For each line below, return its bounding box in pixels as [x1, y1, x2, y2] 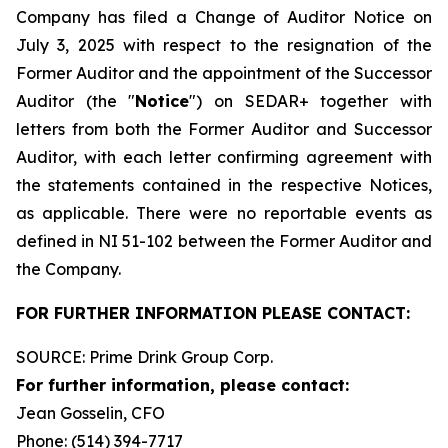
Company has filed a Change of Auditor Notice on [16, 7, 432, 27]
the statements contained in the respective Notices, [16, 175, 432, 195]
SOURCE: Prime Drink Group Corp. [16, 347, 273, 367]
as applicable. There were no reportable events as [16, 203, 432, 223]
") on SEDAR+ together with [189, 91, 433, 111]
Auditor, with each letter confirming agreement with [16, 147, 432, 167]
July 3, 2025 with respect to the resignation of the [16, 35, 432, 55]
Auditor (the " [16, 91, 136, 111]
